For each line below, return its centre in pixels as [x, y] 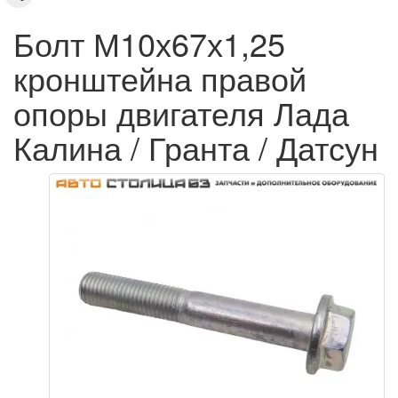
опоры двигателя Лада [181, 112]
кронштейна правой [160, 78]
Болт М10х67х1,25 [149, 43]
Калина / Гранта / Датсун [196, 147]
